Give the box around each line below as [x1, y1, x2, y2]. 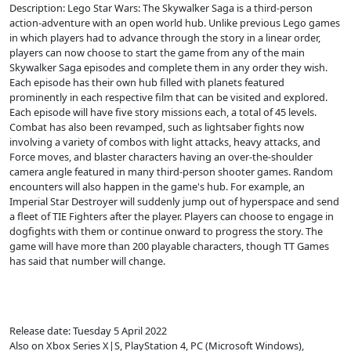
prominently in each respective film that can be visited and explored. [9, 90, 327, 104]
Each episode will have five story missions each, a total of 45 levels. [9, 105, 317, 119]
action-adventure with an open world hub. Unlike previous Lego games [9, 16, 340, 30]
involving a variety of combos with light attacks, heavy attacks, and [9, 135, 320, 149]
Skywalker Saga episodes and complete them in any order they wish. [9, 60, 327, 74]
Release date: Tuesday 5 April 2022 [9, 324, 167, 338]
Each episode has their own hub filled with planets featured [9, 75, 284, 89]
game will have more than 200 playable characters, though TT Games [9, 239, 329, 253]
